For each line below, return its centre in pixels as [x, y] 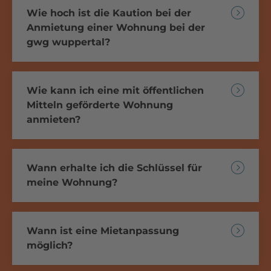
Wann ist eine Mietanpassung [103, 230]
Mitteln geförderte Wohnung [100, 105]
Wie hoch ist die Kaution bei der [109, 13]
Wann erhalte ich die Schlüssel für [114, 168]
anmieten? [54, 119]
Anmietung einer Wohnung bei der [116, 27]
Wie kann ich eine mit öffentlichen [115, 90]
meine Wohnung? [72, 182]
